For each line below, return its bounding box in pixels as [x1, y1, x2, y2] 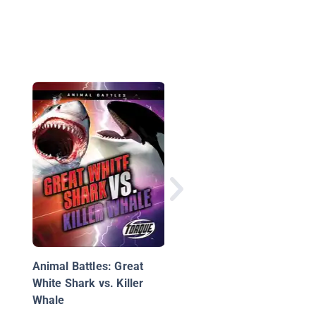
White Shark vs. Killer [32, 276, 144, 291]
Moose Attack [202, 109, 275, 123]
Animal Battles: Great [32, 260, 144, 274]
